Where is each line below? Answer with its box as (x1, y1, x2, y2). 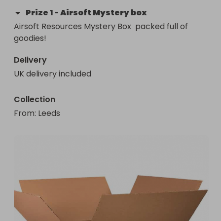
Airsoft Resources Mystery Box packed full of (14, 21, 188, 33)
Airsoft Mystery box (60, 7, 147, 19)
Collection (14, 94, 55, 106)
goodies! (14, 33, 46, 44)
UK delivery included (14, 68, 91, 80)
